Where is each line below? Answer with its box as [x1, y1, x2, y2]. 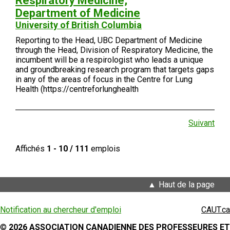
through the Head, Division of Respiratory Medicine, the [15, 45, 213, 55]
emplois [89, 144, 120, 154]
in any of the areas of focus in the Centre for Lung [15, 74, 193, 84]
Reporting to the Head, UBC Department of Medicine [15, 35, 202, 45]
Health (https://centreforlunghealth [15, 84, 139, 94]
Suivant [188, 118, 215, 128]
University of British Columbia [15, 20, 142, 30]
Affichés [15, 144, 47, 154]
